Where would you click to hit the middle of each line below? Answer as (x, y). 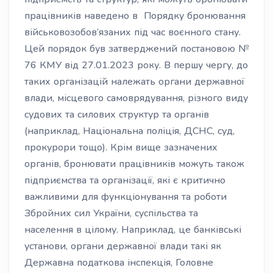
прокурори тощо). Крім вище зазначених (121, 147)
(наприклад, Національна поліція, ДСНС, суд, (129, 131)
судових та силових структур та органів (117, 115)
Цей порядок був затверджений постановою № (136, 49)
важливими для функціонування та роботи (126, 197)
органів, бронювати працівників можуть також (134, 164)
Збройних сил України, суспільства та (111, 213)
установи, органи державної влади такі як (123, 246)
